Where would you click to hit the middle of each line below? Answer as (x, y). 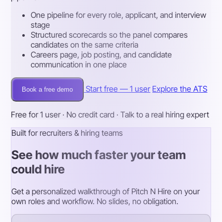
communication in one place (79, 65)
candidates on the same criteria (85, 45)
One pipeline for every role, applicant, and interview (119, 15)
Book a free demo (48, 90)
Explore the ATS (180, 89)
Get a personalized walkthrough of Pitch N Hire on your (106, 191)
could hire (38, 169)
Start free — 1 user (118, 89)
